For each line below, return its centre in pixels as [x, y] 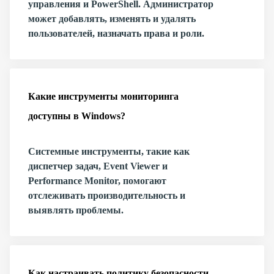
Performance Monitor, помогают [97, 181]
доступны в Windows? [77, 116]
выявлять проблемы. [76, 210]
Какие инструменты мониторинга [103, 96]
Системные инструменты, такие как [109, 151]
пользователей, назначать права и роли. [116, 33]
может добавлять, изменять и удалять [112, 19]
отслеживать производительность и [107, 195]
